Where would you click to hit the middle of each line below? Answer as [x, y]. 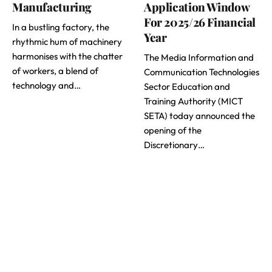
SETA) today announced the [199, 116]
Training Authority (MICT [193, 101]
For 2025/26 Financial [200, 22]
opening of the [173, 131]
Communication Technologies [202, 72]
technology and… [46, 86]
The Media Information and [199, 58]
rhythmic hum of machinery [67, 42]
